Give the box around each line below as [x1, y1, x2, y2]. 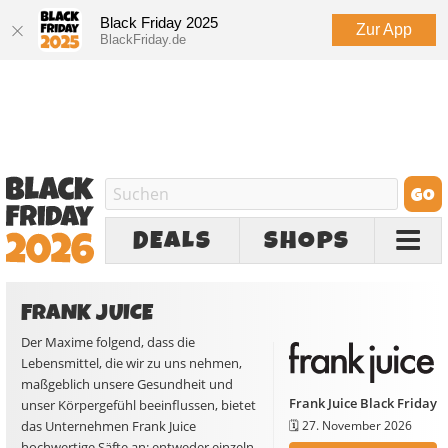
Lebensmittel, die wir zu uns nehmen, [21, 354, 242, 372]
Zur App [356, 21, 412, 38]
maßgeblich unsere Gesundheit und [21, 375, 233, 393]
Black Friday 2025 [100, 13, 218, 31]
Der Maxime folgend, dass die [21, 333, 195, 351]
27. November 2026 [302, 417, 412, 435]
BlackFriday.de [100, 31, 186, 47]
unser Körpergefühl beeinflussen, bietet [21, 396, 256, 414]
